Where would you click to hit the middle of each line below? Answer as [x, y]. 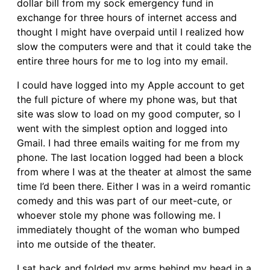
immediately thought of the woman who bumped [128, 229]
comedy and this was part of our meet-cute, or [124, 200]
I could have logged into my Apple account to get [131, 85]
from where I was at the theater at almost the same [134, 171]
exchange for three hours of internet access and [127, 17]
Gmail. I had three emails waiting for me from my [128, 143]
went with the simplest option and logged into [122, 128]
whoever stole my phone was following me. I [119, 215]
